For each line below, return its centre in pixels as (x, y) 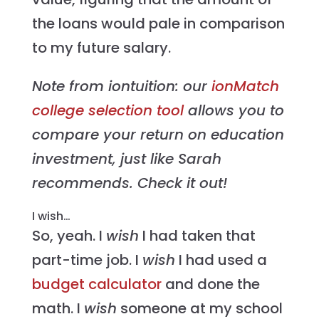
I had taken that (197, 236)
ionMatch (245, 87)
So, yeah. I (69, 236)
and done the (210, 284)
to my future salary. (101, 48)
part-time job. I (87, 260)
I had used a (221, 260)
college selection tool (108, 111)
